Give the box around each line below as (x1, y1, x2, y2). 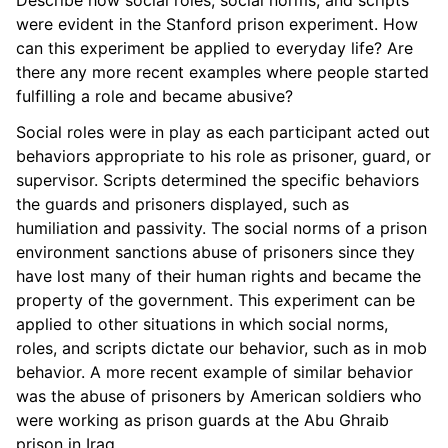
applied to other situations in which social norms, (16, 313, 388, 334)
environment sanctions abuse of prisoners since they (16, 241, 415, 262)
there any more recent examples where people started (16, 61, 429, 82)
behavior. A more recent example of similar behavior (16, 361, 413, 382)
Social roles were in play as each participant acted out (16, 121, 430, 142)
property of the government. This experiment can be (16, 289, 415, 310)
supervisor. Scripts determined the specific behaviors (16, 169, 419, 190)
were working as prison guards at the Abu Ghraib (16, 409, 389, 430)
